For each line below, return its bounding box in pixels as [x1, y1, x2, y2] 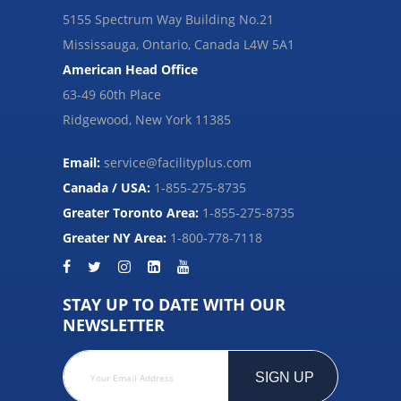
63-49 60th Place [63, 85, 161, 103]
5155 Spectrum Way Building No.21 [63, 10, 274, 28]
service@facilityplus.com [104, 153, 252, 171]
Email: [63, 153, 100, 171]
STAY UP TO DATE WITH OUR [63, 293, 286, 315]
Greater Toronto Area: [63, 203, 199, 221]
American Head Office [63, 60, 198, 78]
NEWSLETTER [63, 313, 165, 336]
